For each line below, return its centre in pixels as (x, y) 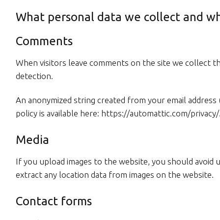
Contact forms (54, 201)
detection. (34, 76)
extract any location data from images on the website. (115, 175)
